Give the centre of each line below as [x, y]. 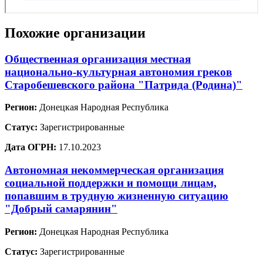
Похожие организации [75, 33]
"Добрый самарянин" [61, 209]
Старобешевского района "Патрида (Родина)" [124, 85]
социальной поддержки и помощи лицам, [111, 183]
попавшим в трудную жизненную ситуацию [117, 196]
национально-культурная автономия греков [118, 72]
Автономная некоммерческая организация [114, 170]
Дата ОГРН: [31, 147]
